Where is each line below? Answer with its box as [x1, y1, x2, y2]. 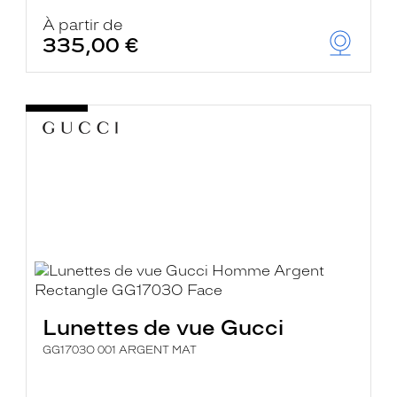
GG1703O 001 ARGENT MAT [43, 344, 198, 356]
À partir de [43, 16, 124, 34]
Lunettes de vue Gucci [43, 315, 284, 340]
